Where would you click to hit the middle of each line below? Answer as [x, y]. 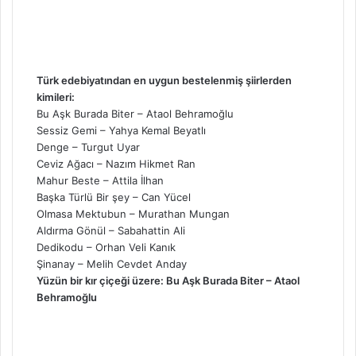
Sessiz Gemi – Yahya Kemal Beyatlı [121, 130]
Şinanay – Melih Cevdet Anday [112, 263]
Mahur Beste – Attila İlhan [100, 180]
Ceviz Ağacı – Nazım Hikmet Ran [116, 163]
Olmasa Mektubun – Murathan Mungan [133, 213]
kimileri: [56, 97]
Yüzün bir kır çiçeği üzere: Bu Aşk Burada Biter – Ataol [168, 280]
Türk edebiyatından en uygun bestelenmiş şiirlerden [164, 80]
